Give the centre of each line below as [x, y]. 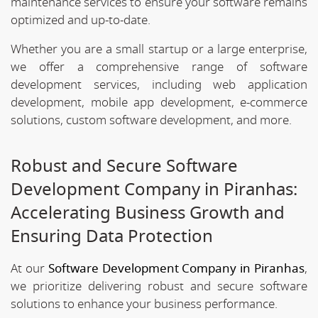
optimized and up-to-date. [81, 20]
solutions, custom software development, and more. [151, 120]
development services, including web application [159, 84]
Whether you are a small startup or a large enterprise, [159, 49]
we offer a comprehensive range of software [159, 67]
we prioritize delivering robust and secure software [159, 286]
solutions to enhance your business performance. [144, 304]
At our [29, 268]
